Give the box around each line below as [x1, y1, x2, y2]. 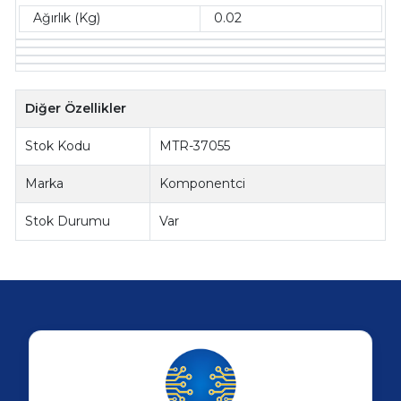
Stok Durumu [25, 212, 111, 229]
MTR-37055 [159, 137, 231, 154]
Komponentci [159, 175, 246, 192]
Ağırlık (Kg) [33, 10, 101, 27]
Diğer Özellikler [25, 99, 127, 116]
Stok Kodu [25, 137, 91, 154]
